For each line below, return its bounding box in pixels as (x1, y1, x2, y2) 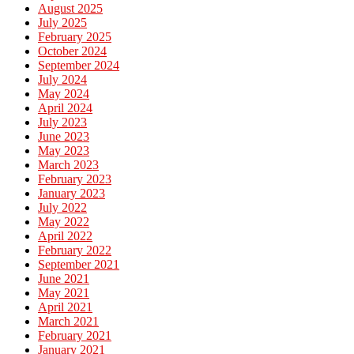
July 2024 (38, 72, 87, 86)
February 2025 (38, 29, 111, 43)
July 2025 (38, 15, 87, 29)
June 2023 (38, 129, 89, 143)
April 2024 (38, 100, 92, 115)
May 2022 (38, 214, 89, 228)
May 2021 (38, 285, 89, 299)
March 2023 (38, 157, 99, 171)
